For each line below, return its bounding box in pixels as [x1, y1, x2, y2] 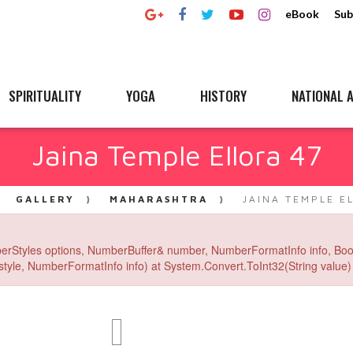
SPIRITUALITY [9, 86, 81, 106]
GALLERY [16, 193, 75, 205]
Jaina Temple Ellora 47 [31, 138, 322, 172]
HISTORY [200, 86, 247, 106]
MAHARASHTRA [110, 193, 208, 205]
